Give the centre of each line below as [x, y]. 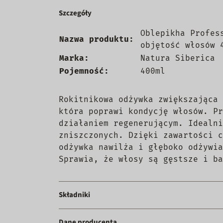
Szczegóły [75, 13]
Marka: [74, 58]
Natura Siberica [178, 58]
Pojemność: [84, 71]
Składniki [74, 195]
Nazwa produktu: [97, 39]
